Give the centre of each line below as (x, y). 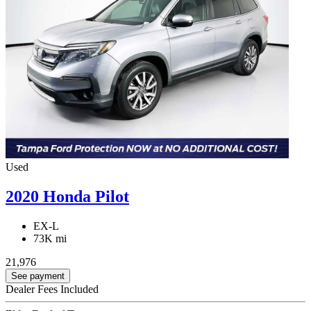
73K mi (50, 238)
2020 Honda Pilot (67, 197)
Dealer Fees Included (52, 289)
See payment (38, 276)
